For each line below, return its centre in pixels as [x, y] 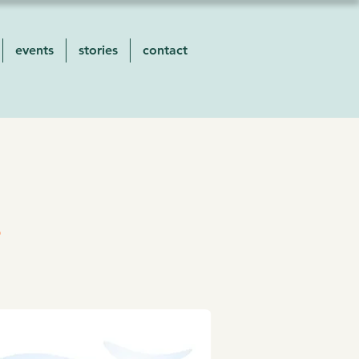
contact [165, 50]
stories [98, 50]
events [34, 50]
